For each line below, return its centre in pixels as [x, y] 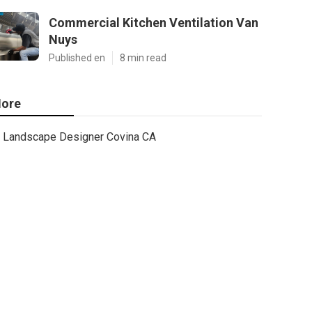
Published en [77, 58]
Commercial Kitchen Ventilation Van [154, 23]
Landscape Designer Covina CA [79, 137]
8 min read [143, 58]
